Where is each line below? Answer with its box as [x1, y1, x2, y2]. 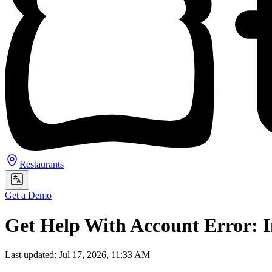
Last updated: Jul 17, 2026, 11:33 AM [5, 250, 150, 260]
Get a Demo [5, 190, 52, 201]
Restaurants [19, 159, 64, 170]
